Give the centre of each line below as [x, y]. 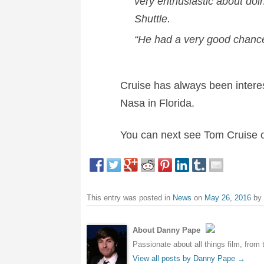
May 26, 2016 [228, 197]
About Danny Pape [168, 230]
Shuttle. [152, 19]
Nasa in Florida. [157, 103]
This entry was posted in [130, 197]
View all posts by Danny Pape [185, 258]
